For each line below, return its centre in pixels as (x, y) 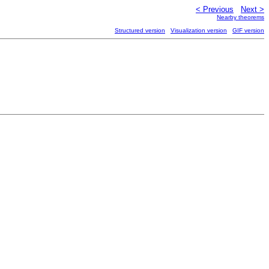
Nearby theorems (240, 17)
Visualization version (199, 30)
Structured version (140, 30)
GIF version (248, 30)
